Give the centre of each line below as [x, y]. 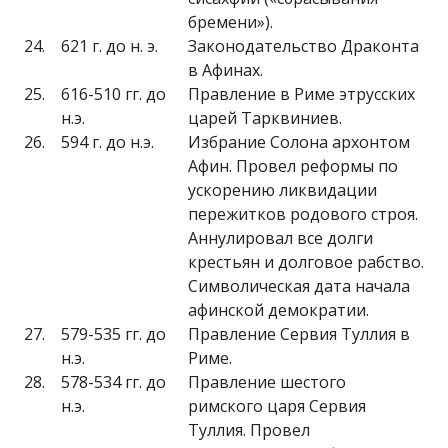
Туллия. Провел [249, 430]
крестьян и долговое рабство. [306, 262]
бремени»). [230, 22]
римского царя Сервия [277, 406]
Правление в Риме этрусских [301, 94]
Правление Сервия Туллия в [299, 334]
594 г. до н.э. [107, 142]
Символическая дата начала [299, 286]
